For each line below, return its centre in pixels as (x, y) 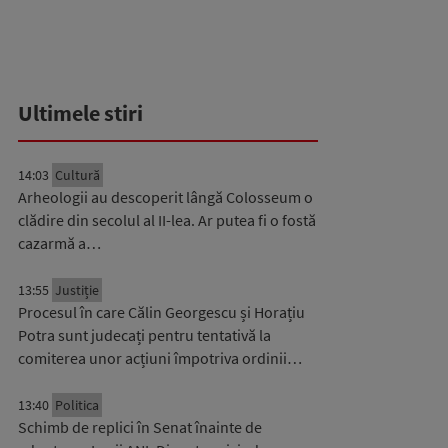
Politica (77, 405)
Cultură (77, 175)
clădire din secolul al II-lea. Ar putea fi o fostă (167, 220)
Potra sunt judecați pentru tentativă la (144, 335)
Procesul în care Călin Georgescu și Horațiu (161, 312)
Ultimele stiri (80, 113)
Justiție (77, 290)
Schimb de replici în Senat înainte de (140, 427)
